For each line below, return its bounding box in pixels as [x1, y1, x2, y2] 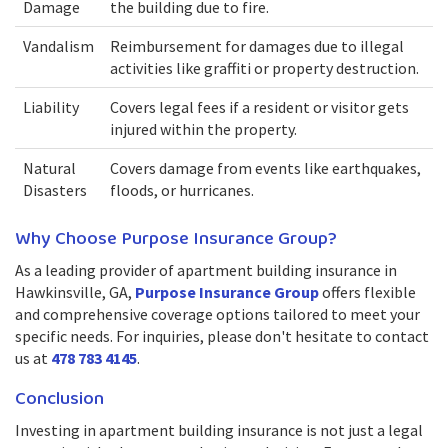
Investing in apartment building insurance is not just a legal [15, 420, 423, 440]
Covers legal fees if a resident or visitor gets [110, 97, 409, 117]
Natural [23, 158, 76, 178]
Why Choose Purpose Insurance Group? [15, 224, 337, 254]
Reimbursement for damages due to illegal [110, 36, 404, 56]
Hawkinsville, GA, [15, 282, 135, 302]
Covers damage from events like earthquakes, [110, 158, 421, 178]
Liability [23, 97, 79, 117]
